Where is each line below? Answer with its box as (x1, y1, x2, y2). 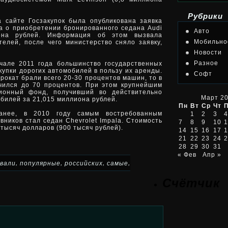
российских (65, 159, 103, 167)
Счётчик (162, 176, 220, 190)
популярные (20, 159, 61, 167)
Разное (194, 60, 218, 67)
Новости (194, 49, 222, 56)
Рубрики (188, 12, 223, 20)
